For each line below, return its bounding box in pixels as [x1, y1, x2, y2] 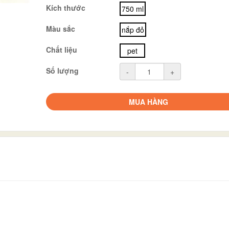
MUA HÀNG [128, 96, 168, 107]
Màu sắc [46, 23, 76, 34]
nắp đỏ [121, 24, 144, 35]
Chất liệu [46, 44, 78, 55]
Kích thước [46, 2, 86, 13]
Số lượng [46, 65, 79, 76]
